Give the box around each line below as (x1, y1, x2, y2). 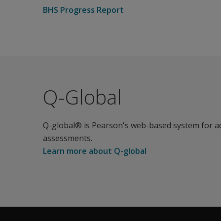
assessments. (43, 133, 92, 144)
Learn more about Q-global (43, 146, 147, 156)
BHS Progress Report (43, 4, 124, 15)
